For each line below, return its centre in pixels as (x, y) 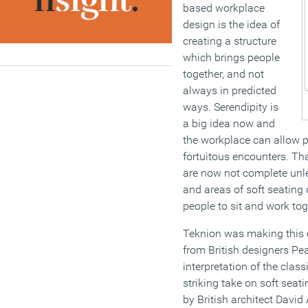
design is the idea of (231, 25)
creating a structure (230, 41)
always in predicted (230, 91)
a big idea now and (229, 124)
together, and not (223, 74)
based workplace (224, 8)
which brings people (231, 58)
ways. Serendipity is (231, 107)
